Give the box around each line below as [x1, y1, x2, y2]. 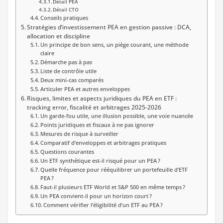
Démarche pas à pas [40, 58, 92, 66]
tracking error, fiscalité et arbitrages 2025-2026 [27, 103, 162, 111]
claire [40, 49, 54, 57]
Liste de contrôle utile [40, 67, 97, 75]
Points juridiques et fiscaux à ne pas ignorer [40, 121, 154, 128]
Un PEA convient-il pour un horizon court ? [40, 192, 152, 200]
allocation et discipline [27, 31, 91, 40]
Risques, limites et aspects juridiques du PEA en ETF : [27, 94, 177, 102]
